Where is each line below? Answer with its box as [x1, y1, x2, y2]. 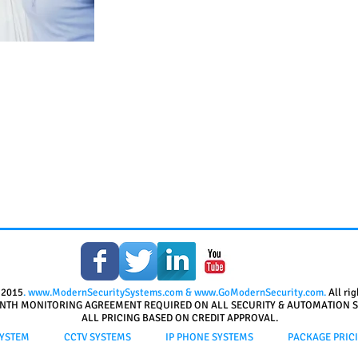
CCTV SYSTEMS [63, 331, 131, 344]
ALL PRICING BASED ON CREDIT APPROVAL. [82, 312, 278, 324]
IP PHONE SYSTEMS [165, 331, 253, 344]
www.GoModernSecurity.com [194, 286, 324, 299]
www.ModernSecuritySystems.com [28, 286, 183, 299]
